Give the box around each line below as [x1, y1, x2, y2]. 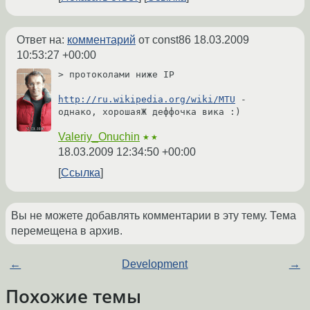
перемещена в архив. [11, 225, 122, 237]
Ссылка [61, 167, 100, 179]
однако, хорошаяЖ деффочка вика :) [58, 107, 241, 118]
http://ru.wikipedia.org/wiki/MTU [58, 94, 235, 105]
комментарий [67, 34, 136, 46]
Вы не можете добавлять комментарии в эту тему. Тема [11, 210, 296, 222]
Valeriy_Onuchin [58, 131, 140, 143]
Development [122, 258, 188, 271]
